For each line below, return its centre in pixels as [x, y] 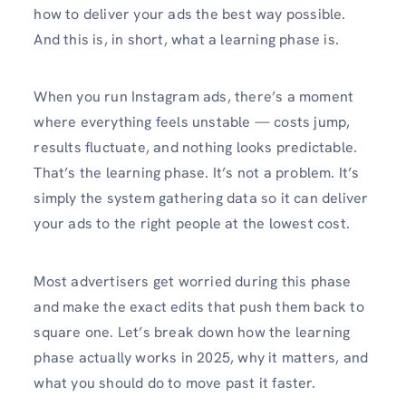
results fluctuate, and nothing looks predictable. [196, 148]
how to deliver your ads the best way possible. [190, 14]
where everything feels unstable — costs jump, [192, 122]
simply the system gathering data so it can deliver [201, 198]
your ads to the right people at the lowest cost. [192, 224]
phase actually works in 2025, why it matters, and [201, 357]
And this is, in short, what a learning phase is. [186, 40]
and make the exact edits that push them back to [199, 306]
